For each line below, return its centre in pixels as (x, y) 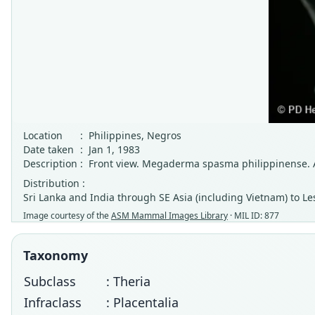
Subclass (50, 281)
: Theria (128, 281)
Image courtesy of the (67, 216)
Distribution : (54, 183)
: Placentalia (142, 302)
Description (50, 163)
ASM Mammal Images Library (169, 216)
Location (43, 135)
